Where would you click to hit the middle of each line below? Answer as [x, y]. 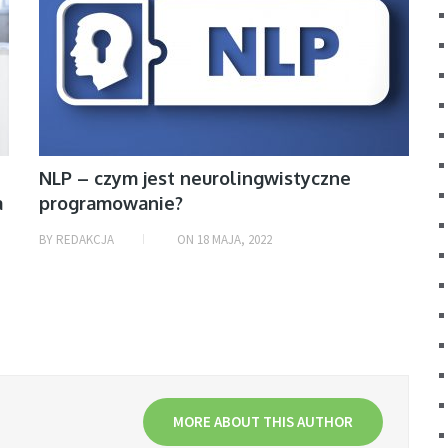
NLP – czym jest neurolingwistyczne [195, 178]
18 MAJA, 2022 [234, 240]
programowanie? [111, 203]
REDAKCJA [85, 240]
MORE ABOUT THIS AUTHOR [263, 422]
